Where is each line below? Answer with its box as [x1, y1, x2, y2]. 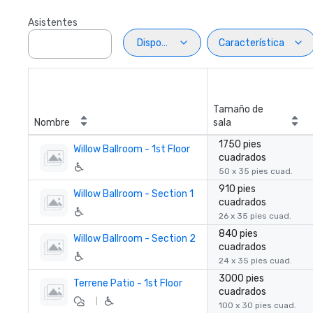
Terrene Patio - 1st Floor [73, 277, 182, 289]
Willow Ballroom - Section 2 [73, 233, 196, 245]
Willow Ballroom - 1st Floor [73, 143, 190, 155]
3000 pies [219, 272, 264, 284]
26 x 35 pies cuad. [219, 211, 291, 221]
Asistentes [28, 17, 78, 29]
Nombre [34, 117, 70, 129]
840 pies [219, 228, 258, 240]
